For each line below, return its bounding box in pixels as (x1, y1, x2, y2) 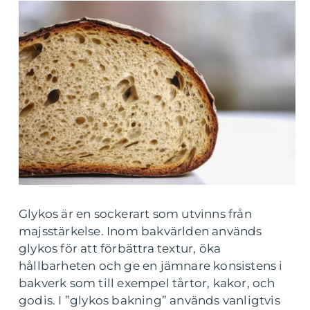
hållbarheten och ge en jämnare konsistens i (19, 259, 283, 273)
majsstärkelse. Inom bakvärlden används (19, 224, 262, 239)
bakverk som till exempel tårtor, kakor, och (19, 276, 275, 291)
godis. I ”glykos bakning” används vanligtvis (19, 293, 280, 308)
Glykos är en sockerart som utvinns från (19, 207, 252, 221)
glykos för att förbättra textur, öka (19, 241, 221, 256)
